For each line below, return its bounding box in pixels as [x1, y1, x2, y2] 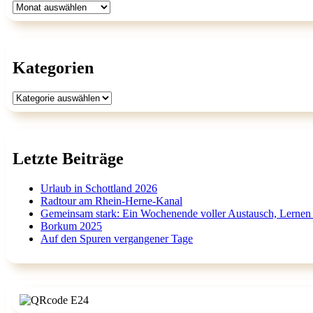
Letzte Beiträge [13, 149, 124, 168]
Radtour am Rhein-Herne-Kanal [41, 194, 182, 207]
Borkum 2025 [41, 219, 102, 232]
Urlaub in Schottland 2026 [41, 182, 157, 194]
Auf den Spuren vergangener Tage [41, 232, 193, 245]
